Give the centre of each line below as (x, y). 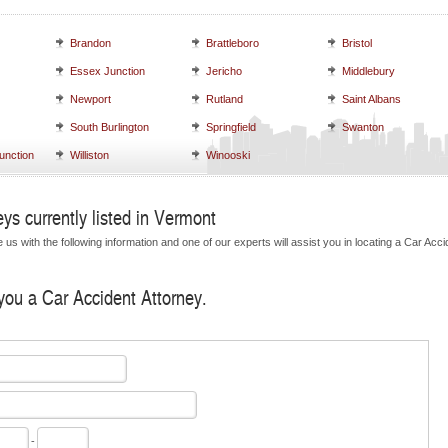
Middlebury (368, 71)
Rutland (224, 99)
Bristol (357, 43)
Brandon (90, 43)
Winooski (228, 155)
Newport (90, 99)
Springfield (231, 127)
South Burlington (109, 127)
